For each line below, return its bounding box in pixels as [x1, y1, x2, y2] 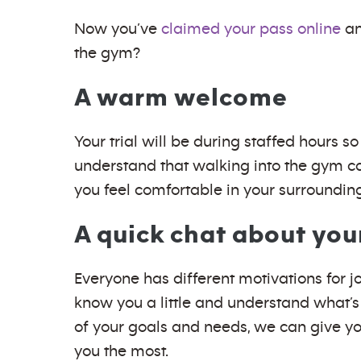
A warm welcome [74, 85, 288, 110]
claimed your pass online [161, 21, 341, 37]
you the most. [74, 343, 168, 359]
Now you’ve [74, 21, 161, 37]
